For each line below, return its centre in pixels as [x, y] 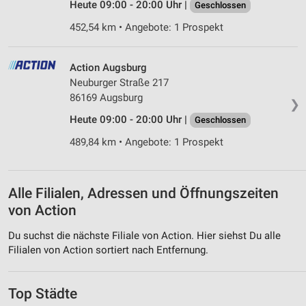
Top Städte [43, 294]
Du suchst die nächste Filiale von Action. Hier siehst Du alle [144, 236]
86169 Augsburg [106, 97]
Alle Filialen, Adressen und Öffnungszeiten [143, 193]
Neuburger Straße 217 [119, 82]
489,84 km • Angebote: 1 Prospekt [147, 142]
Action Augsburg [108, 67]
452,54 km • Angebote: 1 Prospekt [147, 27]
